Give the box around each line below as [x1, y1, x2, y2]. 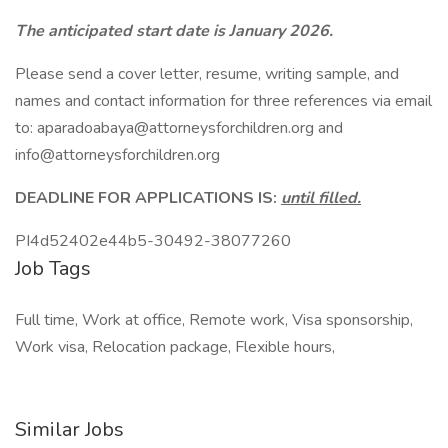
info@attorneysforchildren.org [15, 144, 220, 166]
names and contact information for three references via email [15, 90, 432, 112]
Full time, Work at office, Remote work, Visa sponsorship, [15, 309, 413, 331]
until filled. [281, 187, 361, 209]
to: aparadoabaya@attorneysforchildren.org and [15, 117, 343, 139]
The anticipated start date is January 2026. [15, 20, 333, 42]
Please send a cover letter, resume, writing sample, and [15, 63, 399, 85]
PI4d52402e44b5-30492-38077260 [15, 230, 291, 252]
